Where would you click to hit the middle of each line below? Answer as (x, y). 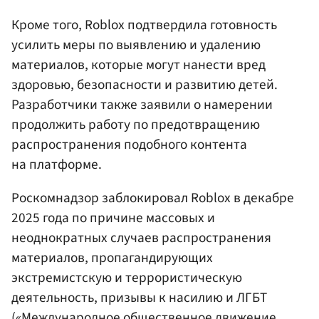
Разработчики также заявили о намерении (142, 104)
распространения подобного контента (129, 144)
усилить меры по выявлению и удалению (136, 45)
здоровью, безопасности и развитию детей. (145, 84)
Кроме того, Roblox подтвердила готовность (144, 25)
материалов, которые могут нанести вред (138, 64)
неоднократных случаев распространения (141, 237)
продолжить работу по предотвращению (136, 124)
